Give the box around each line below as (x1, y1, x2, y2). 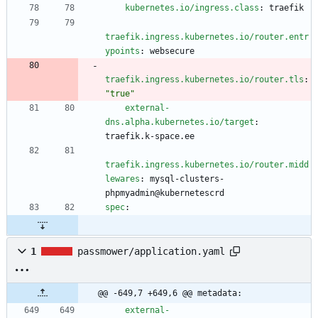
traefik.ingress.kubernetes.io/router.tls (105, 75, 304, 85)
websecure (150, 46, 194, 57)
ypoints (105, 46, 140, 57)
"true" (105, 89, 135, 99)
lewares (105, 174, 140, 185)
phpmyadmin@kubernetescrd (105, 188, 224, 199)
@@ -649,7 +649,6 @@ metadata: (98, 288, 242, 299)
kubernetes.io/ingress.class (125, 3, 259, 13)
